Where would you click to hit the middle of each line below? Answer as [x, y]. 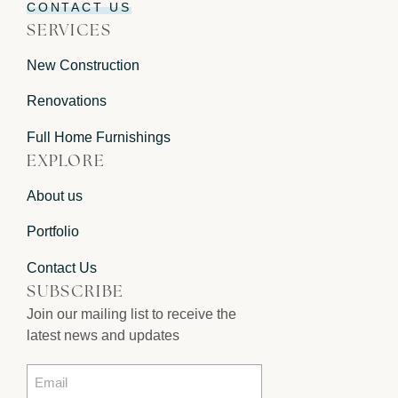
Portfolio [53, 232]
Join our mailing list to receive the [131, 314]
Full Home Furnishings [99, 137]
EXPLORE [66, 162]
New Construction [83, 65]
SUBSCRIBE [76, 293]
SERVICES [69, 31]
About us [55, 195]
